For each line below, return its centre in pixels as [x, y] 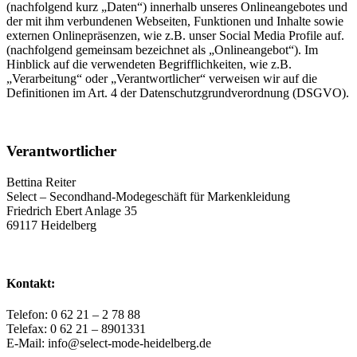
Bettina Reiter [41, 182]
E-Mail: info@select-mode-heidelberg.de [109, 343]
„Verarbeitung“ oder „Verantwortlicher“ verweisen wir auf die [162, 79]
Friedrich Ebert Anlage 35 [72, 210]
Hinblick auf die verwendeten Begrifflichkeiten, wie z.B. [149, 65]
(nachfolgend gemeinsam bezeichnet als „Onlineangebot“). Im [162, 50]
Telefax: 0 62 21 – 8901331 [76, 329]
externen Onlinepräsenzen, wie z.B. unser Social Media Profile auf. [175, 36]
